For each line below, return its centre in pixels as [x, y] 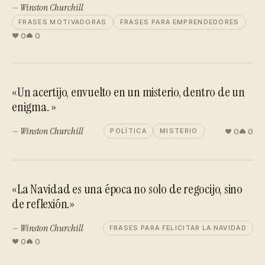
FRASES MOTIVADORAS [63, 22]
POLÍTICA [128, 131]
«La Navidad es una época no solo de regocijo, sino [127, 189]
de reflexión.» [43, 204]
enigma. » [34, 107]
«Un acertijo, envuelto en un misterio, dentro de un [128, 92]
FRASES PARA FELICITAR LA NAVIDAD [178, 228]
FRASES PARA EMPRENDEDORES [180, 22]
